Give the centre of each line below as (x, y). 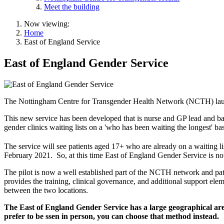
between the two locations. (46, 190)
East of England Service (62, 41)
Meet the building (72, 6)
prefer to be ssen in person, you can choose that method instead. (111, 216)
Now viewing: (47, 23)
